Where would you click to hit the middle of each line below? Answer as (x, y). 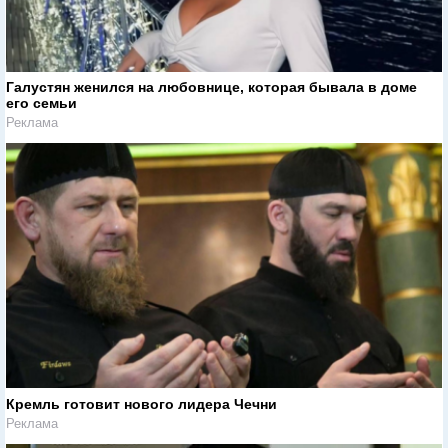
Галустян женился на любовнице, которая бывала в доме (211, 87)
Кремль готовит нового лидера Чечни (141, 404)
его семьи (41, 103)
